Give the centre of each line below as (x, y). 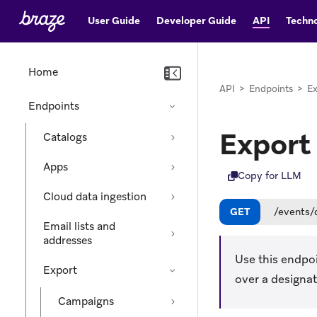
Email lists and (79, 226)
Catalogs (65, 137)
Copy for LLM (270, 176)
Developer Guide (196, 20)
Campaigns (86, 301)
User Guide (114, 20)
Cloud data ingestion (95, 197)
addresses (68, 241)
